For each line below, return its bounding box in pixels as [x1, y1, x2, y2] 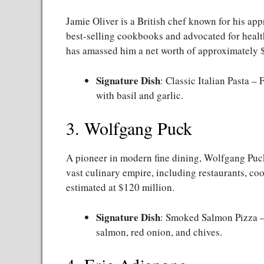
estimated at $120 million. [66, 180, 174, 194]
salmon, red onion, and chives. [96, 225, 222, 239]
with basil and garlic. [96, 88, 183, 102]
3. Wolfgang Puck [66, 116, 192, 140]
